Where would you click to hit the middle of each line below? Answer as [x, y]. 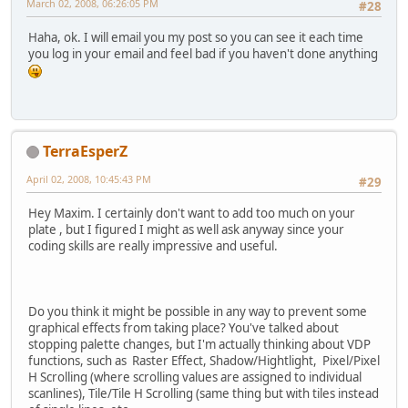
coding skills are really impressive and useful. [153, 246]
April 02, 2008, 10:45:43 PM [89, 178]
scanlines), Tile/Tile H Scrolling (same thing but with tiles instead [204, 394]
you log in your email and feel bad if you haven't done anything [203, 54]
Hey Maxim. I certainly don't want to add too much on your [192, 214]
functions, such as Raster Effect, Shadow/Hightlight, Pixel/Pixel [204, 361]
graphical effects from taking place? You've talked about [184, 328]
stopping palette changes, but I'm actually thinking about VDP [199, 345]
